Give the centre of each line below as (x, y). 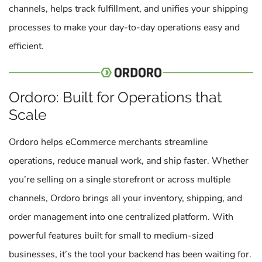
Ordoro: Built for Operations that (115, 97)
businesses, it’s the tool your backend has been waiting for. (130, 254)
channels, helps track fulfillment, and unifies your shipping (128, 9)
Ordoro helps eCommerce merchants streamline (108, 142)
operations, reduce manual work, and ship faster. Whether (129, 161)
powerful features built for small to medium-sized (111, 236)
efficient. (26, 46)
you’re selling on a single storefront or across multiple (120, 180)
